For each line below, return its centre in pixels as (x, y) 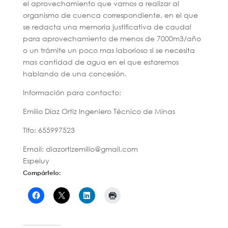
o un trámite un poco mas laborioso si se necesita (109, 50)
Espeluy (36, 160)
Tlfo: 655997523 (49, 130)
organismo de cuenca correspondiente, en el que (110, 15)
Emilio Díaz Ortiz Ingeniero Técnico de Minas (99, 111)
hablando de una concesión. (75, 73)
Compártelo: (41, 172)
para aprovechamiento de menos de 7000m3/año (112, 38)
